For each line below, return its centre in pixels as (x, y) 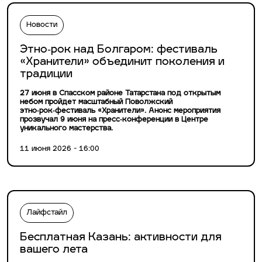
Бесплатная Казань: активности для (121, 238)
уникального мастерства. (66, 129)
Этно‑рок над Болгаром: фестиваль (119, 50)
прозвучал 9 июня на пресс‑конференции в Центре (114, 120)
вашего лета (54, 250)
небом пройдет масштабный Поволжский (96, 103)
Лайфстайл (47, 213)
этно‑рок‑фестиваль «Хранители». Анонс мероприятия (120, 111)
